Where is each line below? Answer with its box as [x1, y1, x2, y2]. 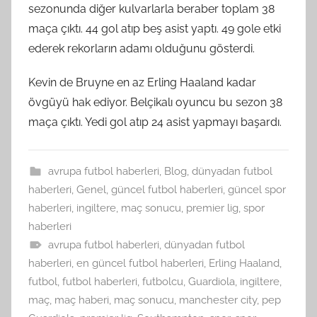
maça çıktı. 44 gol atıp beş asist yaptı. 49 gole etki [28, 22, 281, 36]
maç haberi [54, 294, 109, 307]
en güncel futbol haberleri [76, 257, 204, 270]
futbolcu [142, 275, 183, 289]
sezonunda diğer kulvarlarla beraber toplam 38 [28, 2, 275, 16]
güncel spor [228, 183, 286, 197]
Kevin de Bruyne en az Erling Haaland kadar [28, 76, 256, 90]
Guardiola [188, 275, 235, 289]
